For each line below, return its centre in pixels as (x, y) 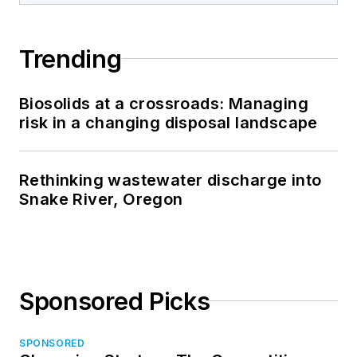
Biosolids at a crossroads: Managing (164, 103)
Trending (71, 59)
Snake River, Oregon (101, 199)
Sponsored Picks (115, 301)
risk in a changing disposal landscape (169, 122)
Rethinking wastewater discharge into (171, 180)
